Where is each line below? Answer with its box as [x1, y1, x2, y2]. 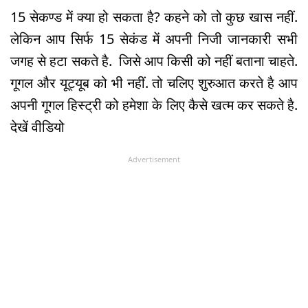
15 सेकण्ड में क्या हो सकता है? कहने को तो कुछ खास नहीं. [10, 7, 298, 26]
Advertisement [128, 153, 180, 164]
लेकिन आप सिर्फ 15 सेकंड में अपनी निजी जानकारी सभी [10, 29, 298, 48]
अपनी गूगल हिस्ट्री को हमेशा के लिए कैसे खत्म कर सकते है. [10, 95, 298, 114]
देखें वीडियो [10, 117, 65, 136]
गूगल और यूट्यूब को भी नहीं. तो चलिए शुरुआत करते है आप [10, 73, 298, 92]
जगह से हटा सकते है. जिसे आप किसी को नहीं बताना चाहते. [10, 51, 298, 70]
